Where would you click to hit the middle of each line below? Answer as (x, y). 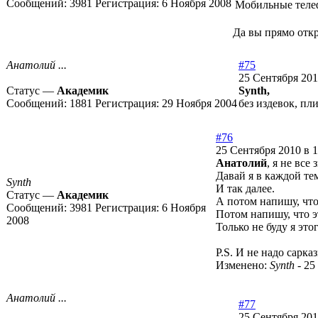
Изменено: (243, 265)
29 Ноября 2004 (199, 104)
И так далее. (245, 189)
